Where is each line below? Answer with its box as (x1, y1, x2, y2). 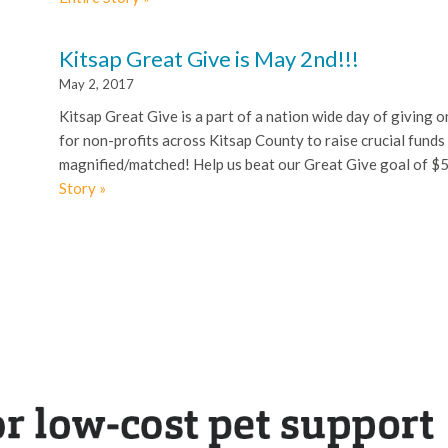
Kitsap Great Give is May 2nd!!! (59, 44, 359, 72)
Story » (59, 178, 106, 197)
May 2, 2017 (59, 75, 134, 92)
